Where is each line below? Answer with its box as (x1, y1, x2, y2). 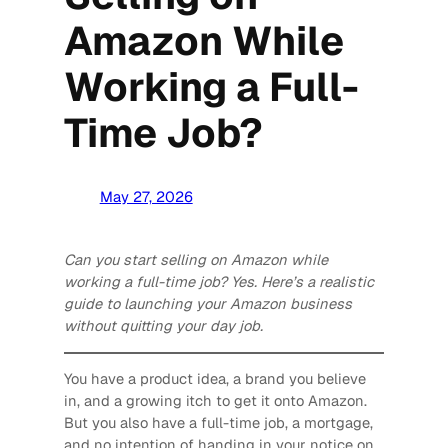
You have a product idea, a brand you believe (63, 369, 366, 389)
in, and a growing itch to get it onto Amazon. (63, 391, 367, 411)
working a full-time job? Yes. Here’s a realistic (63, 271, 374, 291)
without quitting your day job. (63, 315, 263, 335)
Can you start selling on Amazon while (63, 249, 328, 269)
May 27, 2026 (99, 187, 193, 207)
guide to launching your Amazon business (63, 293, 352, 313)
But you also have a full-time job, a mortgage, (63, 413, 373, 433)
